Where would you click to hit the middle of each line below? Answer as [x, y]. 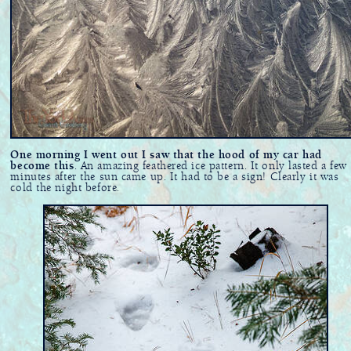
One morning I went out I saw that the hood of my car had [166, 155]
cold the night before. [65, 188]
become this [42, 166]
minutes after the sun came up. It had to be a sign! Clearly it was [175, 177]
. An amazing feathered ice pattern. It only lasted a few [210, 166]
